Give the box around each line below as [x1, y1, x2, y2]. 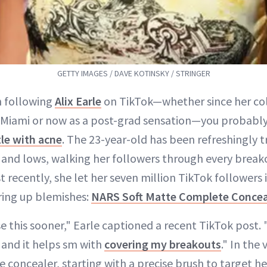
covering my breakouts [104, 237, 221, 252]
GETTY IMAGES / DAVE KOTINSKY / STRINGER [57, 68, 210, 79]
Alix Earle [55, 94, 101, 109]
